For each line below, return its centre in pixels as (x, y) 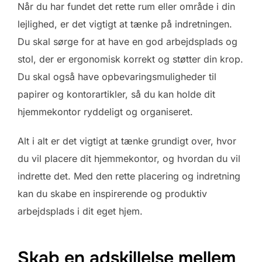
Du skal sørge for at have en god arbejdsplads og (127, 42)
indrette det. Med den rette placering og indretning (129, 176)
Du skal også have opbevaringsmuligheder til (117, 77)
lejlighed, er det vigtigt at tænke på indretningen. (125, 24)
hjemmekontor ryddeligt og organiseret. (105, 112)
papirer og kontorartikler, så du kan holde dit (116, 94)
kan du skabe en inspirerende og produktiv (112, 194)
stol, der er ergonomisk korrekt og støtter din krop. (130, 59)
